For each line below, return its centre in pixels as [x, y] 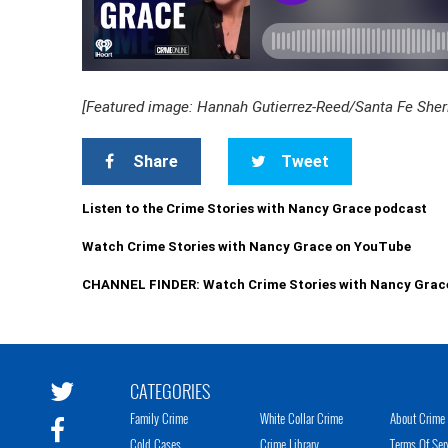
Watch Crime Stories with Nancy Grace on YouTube [247, 246]
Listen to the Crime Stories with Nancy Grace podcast [255, 208]
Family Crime [159, 418]
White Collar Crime [301, 418]
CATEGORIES [170, 391]
